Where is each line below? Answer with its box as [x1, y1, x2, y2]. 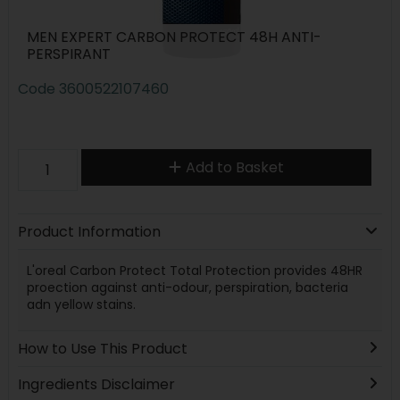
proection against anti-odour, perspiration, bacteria [26, 278, 348, 296]
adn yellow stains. [26, 295, 139, 313]
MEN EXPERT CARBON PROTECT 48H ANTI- [26, 27, 321, 48]
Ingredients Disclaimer [17, 373, 175, 395]
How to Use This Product [17, 337, 187, 359]
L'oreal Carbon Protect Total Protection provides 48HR [26, 261, 362, 279]
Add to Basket [185, 156, 284, 178]
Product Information [17, 221, 161, 242]
